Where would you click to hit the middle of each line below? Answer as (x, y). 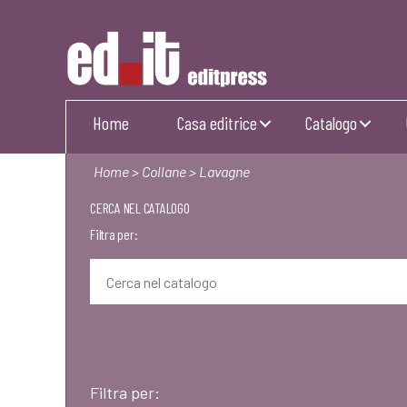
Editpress (94, 99)
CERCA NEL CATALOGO (140, 208)
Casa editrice (217, 123)
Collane (164, 171)
